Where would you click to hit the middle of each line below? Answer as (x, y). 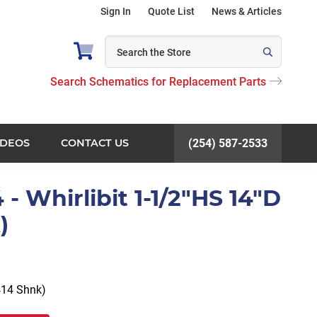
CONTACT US (95, 143)
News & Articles (247, 11)
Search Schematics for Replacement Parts (158, 82)
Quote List (171, 11)
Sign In (116, 11)
